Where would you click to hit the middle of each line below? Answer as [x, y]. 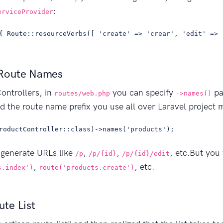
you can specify [143, 92]
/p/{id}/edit [146, 153]
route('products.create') [87, 167]
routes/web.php [82, 93]
